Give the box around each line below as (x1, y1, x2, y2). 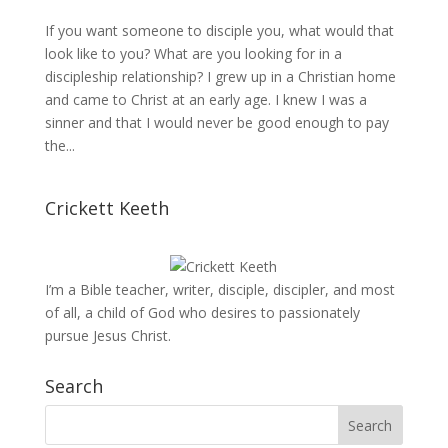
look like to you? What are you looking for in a (44, 43, 342, 63)
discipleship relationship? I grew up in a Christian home (44, 66, 396, 86)
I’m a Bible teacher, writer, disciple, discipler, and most (44, 279, 395, 299)
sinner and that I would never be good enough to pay (44, 112, 389, 132)
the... (44, 135, 75, 155)
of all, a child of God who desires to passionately (44, 302, 360, 322)
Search (44, 373, 103, 398)
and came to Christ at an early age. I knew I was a (44, 89, 367, 109)
